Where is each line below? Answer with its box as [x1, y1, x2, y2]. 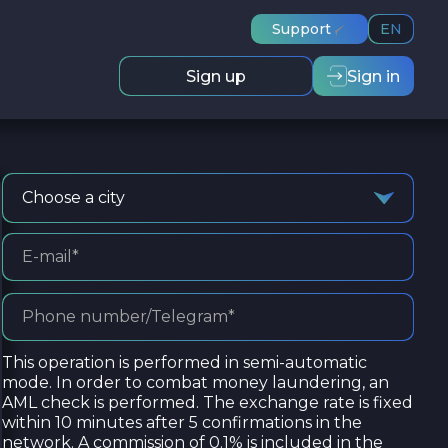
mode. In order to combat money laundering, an [2, 373, 389, 392]
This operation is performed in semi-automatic [2, 353, 367, 372]
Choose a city [22, 188, 125, 207]
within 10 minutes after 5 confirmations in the [2, 413, 362, 432]
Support [272, 20, 331, 38]
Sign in [347, 66, 400, 86]
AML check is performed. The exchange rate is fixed [2, 393, 413, 412]
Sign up [186, 66, 246, 86]
